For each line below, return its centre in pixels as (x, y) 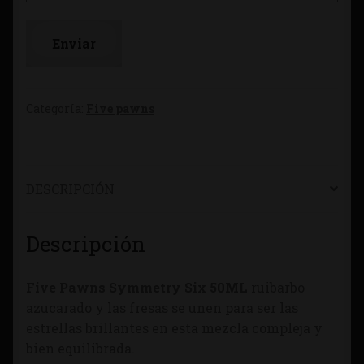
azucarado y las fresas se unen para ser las (162, 308)
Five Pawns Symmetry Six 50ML (139, 288)
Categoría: (56, 109)
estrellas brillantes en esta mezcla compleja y (174, 328)
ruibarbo (278, 288)
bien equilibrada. (80, 349)
